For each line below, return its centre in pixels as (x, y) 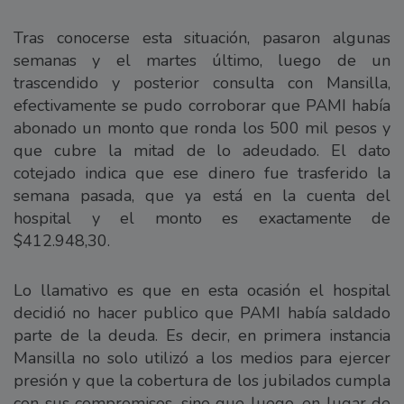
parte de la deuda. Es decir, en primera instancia (202, 336)
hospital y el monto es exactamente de (202, 219)
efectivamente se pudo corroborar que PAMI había (202, 106)
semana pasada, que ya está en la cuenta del (202, 196)
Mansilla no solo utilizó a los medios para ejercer (202, 358)
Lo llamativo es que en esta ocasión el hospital (202, 291)
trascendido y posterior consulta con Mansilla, (202, 83)
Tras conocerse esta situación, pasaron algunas (202, 38)
